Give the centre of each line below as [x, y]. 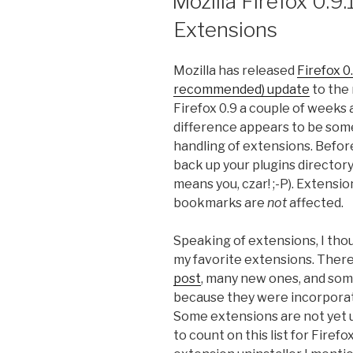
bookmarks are [220, 203]
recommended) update [242, 90]
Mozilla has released [235, 71]
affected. [315, 203]
